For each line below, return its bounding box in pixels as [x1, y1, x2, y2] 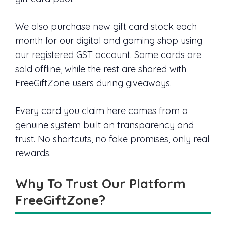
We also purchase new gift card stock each [15, 21, 197, 33]
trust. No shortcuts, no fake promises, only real [15, 133, 209, 145]
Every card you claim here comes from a [15, 105, 188, 117]
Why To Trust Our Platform [15, 175, 186, 191]
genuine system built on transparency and [15, 119, 194, 131]
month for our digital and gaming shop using [15, 35, 202, 47]
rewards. [15, 147, 51, 159]
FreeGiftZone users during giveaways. [15, 77, 172, 89]
